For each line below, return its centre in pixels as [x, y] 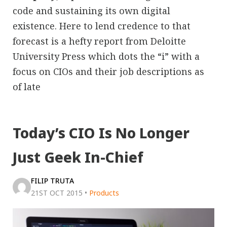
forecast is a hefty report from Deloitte [99, 41]
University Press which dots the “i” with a [106, 56]
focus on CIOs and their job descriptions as [108, 71]
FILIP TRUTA [52, 180]
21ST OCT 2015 [57, 193]
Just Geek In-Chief [78, 157]
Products [104, 193]
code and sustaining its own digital [91, 10]
